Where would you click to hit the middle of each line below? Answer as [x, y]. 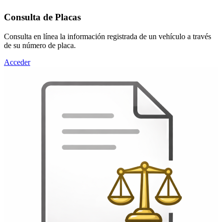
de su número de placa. [40, 45]
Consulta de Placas [42, 17]
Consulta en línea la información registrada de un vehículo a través [108, 36]
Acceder [17, 62]
